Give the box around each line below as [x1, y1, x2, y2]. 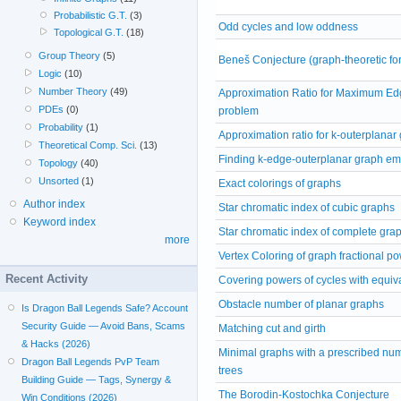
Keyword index [23, 215, 96, 228]
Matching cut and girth [218, 321, 326, 335]
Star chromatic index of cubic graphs [218, 200, 395, 214]
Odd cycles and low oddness [218, 20, 358, 33]
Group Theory [38, 49, 101, 61]
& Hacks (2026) [21, 337, 91, 349]
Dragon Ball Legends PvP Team [21, 355, 160, 367]
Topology [38, 157, 79, 168]
